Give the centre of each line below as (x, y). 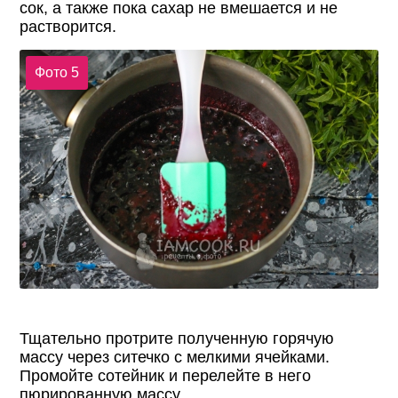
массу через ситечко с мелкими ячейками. (175, 357)
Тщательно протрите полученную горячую (177, 338)
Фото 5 (56, 72)
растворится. (68, 27)
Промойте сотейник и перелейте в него (166, 375)
